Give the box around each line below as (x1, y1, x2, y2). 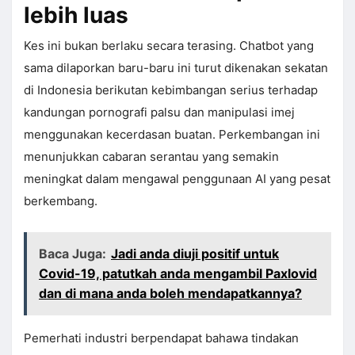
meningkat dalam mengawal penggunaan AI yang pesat (24, 171, 330, 187)
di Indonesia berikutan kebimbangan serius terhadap (24, 82, 318, 98)
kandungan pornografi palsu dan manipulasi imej (24, 105, 295, 120)
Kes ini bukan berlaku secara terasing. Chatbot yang (24, 38, 314, 54)
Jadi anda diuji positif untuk (111, 246, 279, 262)
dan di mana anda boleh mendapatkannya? (39, 285, 302, 302)
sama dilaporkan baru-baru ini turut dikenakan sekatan (24, 60, 328, 76)
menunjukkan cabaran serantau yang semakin (24, 149, 279, 165)
